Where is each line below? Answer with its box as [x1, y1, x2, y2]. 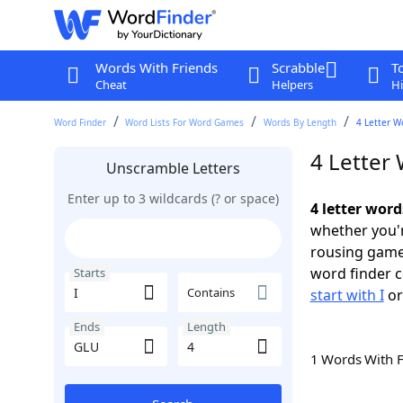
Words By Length [264, 116, 337, 129]
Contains [187, 284, 235, 300]
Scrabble [271, 58, 325, 76]
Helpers [271, 76, 313, 93]
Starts [73, 264, 105, 281]
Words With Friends [94, 58, 218, 76]
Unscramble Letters [105, 158, 240, 178]
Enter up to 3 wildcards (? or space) [67, 190, 279, 207]
